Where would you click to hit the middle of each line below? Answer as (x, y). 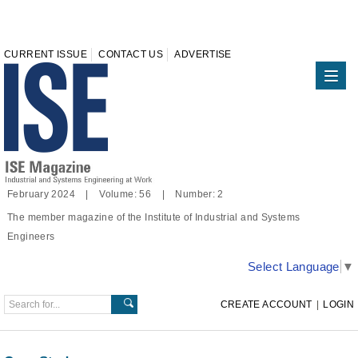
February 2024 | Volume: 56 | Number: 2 (115, 195)
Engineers (31, 237)
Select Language (294, 267)
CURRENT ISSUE (46, 54)
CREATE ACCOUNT (266, 304)
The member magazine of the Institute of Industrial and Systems (154, 218)
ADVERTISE (203, 54)
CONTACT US (131, 54)
